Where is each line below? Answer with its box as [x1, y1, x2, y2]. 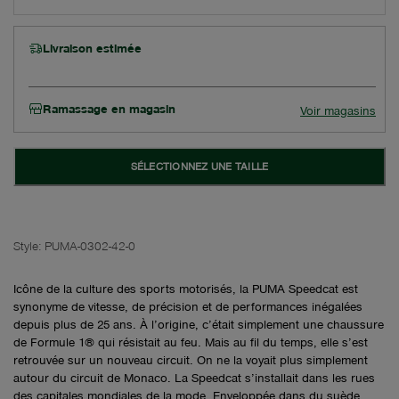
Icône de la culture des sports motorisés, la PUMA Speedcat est [13, 281, 358, 297]
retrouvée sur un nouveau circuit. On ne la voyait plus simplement [13, 352, 368, 368]
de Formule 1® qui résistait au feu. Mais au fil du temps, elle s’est [13, 334, 368, 350]
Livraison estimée [43, 40, 142, 56]
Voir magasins [300, 102, 376, 118]
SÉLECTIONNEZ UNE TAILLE [130, 159, 269, 174]
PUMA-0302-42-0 [45, 238, 135, 254]
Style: [13, 238, 41, 254]
